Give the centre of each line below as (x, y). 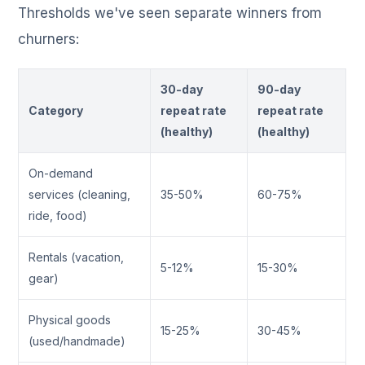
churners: (49, 40)
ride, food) (58, 216)
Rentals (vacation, (77, 257)
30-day (182, 90)
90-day (279, 90)
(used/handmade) (77, 341)
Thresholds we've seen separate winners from (170, 13)
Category (56, 111)
